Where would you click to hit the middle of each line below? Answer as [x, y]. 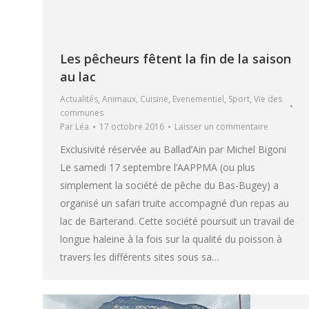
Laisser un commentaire [221, 127]
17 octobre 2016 [132, 127]
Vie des [268, 99]
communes [82, 113]
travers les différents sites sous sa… [140, 257]
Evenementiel [198, 99]
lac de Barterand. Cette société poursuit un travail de [177, 221]
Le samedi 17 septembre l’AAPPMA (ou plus [158, 168]
